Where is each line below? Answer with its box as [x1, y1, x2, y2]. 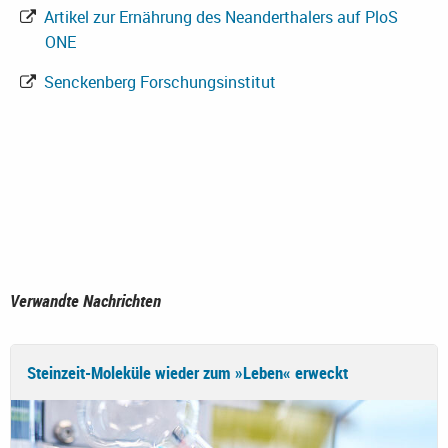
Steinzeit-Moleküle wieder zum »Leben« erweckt [27, 360, 348, 384]
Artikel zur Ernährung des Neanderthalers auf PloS [40, 5, 398, 28]
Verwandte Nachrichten [10, 288, 161, 312]
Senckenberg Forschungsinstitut [40, 70, 276, 93]
